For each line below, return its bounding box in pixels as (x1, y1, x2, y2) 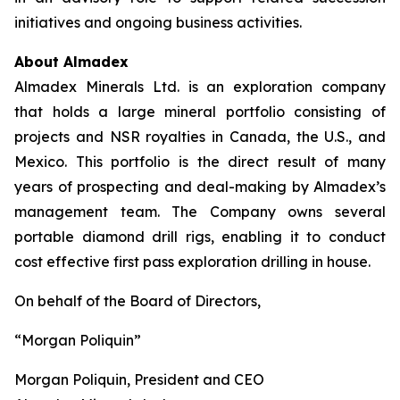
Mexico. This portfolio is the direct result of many (14, 153, 386, 171)
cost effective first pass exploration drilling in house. (14, 253, 371, 271)
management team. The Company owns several (14, 203, 386, 221)
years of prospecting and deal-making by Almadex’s (14, 178, 386, 196)
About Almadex (14, 53, 129, 71)
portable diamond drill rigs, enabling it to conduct (14, 228, 386, 246)
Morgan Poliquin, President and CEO (14, 371, 264, 388)
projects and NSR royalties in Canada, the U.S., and (14, 128, 386, 146)
